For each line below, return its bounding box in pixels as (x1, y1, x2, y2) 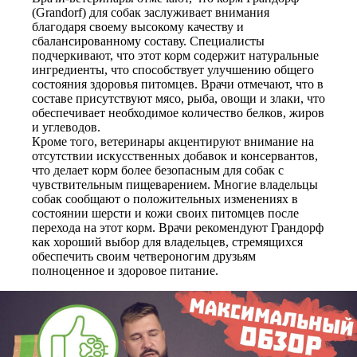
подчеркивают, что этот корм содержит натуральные (32, 49, 319, 62)
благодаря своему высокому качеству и (32, 20, 244, 33)
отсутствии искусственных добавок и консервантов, (32, 149, 318, 163)
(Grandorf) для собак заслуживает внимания (32, 6, 269, 19)
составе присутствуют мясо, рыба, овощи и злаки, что (32, 92, 325, 105)
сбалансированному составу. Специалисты (32, 34, 265, 48)
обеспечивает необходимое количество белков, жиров (32, 106, 324, 120)
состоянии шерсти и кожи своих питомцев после (32, 206, 299, 220)
